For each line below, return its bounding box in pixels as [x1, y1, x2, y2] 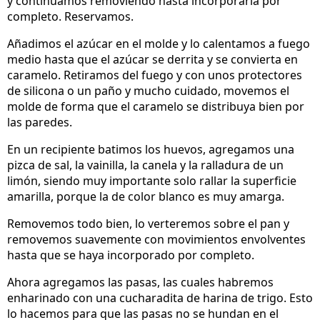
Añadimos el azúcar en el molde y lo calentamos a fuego [7, 35, 310, 51]
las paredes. [7, 114, 72, 130]
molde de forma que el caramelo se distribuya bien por [7, 98, 304, 114]
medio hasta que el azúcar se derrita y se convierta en [7, 51, 298, 67]
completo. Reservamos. [7, 8, 134, 24]
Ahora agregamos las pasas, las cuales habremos [7, 274, 274, 290]
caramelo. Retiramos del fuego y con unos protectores [7, 66, 302, 83]
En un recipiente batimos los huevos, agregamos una [7, 141, 294, 157]
